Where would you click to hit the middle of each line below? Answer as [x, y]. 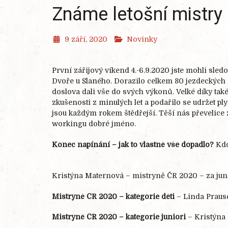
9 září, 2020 [86, 39]
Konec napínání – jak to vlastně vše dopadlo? [133, 144]
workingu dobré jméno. [94, 124]
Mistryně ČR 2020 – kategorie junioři [119, 217]
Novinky [142, 39]
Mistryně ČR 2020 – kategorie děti [113, 196]
